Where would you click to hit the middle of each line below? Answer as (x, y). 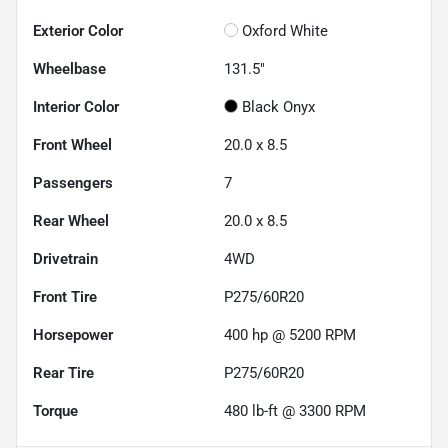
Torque (55, 410)
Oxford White (285, 30)
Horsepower (73, 334)
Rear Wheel (71, 220)
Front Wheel (72, 144)
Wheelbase (69, 68)
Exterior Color (78, 30)
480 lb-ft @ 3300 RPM (295, 410)
